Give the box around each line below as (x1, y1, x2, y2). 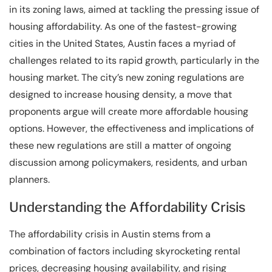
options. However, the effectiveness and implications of (9, 121, 254, 135)
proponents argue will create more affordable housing (9, 104, 248, 118)
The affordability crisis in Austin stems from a (9, 227, 211, 240)
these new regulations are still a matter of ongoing (9, 138, 231, 152)
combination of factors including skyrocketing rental (9, 244, 240, 257)
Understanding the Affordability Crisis (9, 199, 245, 215)
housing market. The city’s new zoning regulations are (9, 70, 244, 84)
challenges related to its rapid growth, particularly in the (9, 53, 259, 67)
